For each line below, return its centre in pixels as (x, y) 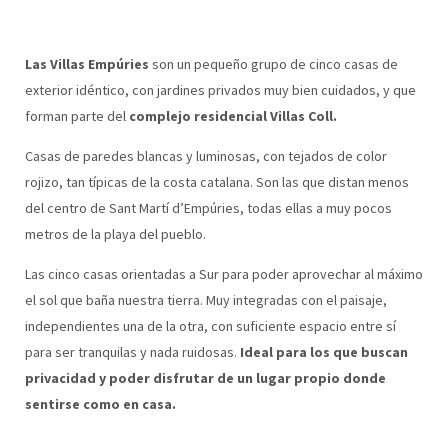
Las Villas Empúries (86, 64)
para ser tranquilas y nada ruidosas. (132, 352)
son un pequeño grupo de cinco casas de (273, 64)
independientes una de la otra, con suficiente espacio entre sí (210, 326)
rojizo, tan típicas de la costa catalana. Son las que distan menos (216, 182)
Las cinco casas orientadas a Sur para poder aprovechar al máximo (223, 274)
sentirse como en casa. (100, 404)
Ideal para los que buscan (323, 352)
